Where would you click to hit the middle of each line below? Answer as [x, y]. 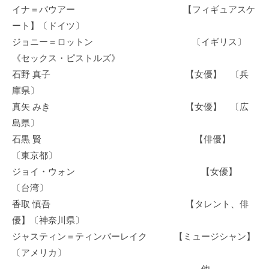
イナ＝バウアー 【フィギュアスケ [134, 9]
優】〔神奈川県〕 [48, 220]
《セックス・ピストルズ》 [66, 58]
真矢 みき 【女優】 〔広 [130, 106]
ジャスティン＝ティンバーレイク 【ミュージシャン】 [134, 236]
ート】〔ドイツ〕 [48, 25]
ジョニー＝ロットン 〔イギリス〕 [129, 41]
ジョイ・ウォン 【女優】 [129, 171]
